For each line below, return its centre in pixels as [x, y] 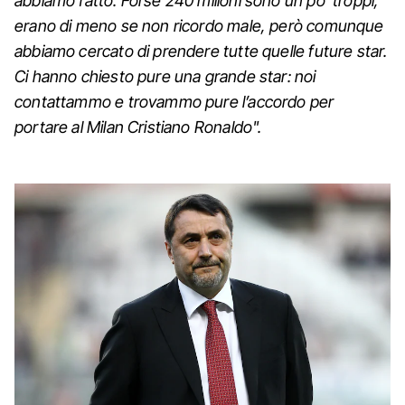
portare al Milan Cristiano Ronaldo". [138, 127]
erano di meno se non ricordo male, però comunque [199, 25]
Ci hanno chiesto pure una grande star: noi [165, 76]
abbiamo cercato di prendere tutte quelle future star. [201, 51]
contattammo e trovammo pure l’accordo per [174, 101]
